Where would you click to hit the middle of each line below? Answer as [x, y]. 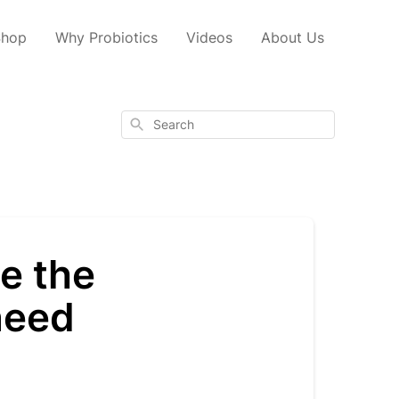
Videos [209, 37]
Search [147, 122]
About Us [293, 37]
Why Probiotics [106, 37]
